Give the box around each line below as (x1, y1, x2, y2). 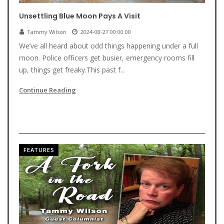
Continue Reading (19, 85, 76, 94)
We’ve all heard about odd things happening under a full (19, 41, 198, 50)
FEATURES (23, 146, 54, 153)
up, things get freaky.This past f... (19, 65, 125, 74)
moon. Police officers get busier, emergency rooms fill (19, 53, 194, 62)
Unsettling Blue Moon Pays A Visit (19, 11, 140, 21)
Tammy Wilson (27, 28, 66, 35)
